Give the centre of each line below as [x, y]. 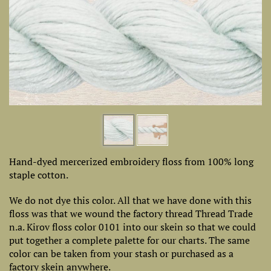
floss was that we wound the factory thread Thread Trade [131, 214]
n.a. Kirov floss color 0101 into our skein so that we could [132, 227]
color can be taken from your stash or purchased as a [121, 253]
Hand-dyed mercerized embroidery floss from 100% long [131, 162]
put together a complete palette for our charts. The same [129, 240]
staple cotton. [39, 175]
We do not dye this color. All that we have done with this [130, 200]
